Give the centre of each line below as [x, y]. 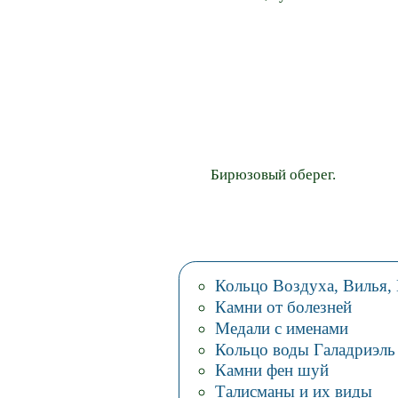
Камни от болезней [283, 306]
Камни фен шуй [271, 370]
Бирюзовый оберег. [273, 175]
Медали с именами [281, 328]
